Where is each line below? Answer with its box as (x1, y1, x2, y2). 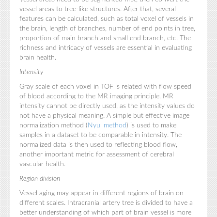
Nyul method (88, 122, 126, 129)
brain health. (19, 54, 56, 61)
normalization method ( (19, 122, 88, 129)
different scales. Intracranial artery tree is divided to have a (19, 199, 193, 206)
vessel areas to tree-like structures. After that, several (19, 5, 176, 13)
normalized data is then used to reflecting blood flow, (19, 141, 177, 148)
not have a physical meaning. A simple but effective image (19, 112, 189, 119)
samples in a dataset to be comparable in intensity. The (19, 131, 182, 139)
